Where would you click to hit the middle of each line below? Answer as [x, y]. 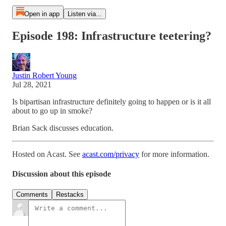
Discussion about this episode [62, 174]
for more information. [174, 154]
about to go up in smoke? [52, 110]
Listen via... [84, 14]
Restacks [70, 195]
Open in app [42, 14]
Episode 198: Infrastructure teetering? [112, 36]
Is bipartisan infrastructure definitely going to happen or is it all [111, 101]
